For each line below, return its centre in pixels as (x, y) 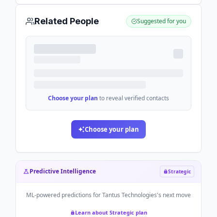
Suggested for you (162, 21)
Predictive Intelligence (63, 171)
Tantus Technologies (130, 195)
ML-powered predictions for (64, 195)
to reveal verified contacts (134, 98)
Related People (67, 21)
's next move (174, 195)
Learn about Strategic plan (111, 212)
